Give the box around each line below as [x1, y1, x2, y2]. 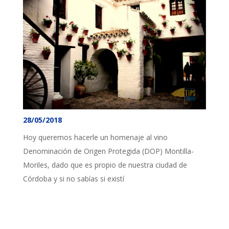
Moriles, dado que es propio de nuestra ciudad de [23, 159, 187, 170]
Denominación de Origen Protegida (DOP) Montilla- [23, 146, 194, 156]
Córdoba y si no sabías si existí [23, 173, 124, 184]
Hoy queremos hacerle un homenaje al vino [23, 132, 168, 142]
